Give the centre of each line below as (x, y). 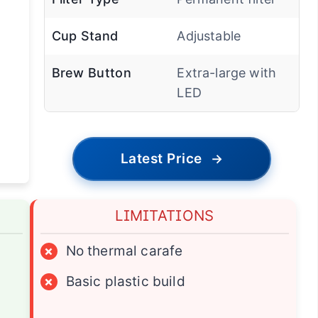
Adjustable (209, 36)
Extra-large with (227, 73)
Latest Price (161, 159)
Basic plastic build (125, 282)
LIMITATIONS (165, 216)
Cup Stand (85, 36)
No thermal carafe (124, 251)
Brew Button (91, 73)
